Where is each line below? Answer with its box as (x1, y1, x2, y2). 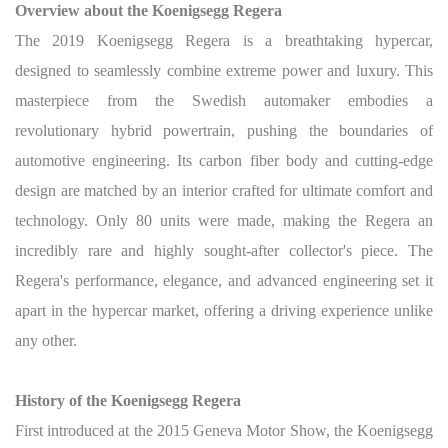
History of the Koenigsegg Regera (15, 392, 241, 409)
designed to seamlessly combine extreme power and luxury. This (15, 62, 433, 79)
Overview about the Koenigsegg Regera (15, 2, 282, 19)
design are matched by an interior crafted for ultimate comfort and (15, 182, 433, 199)
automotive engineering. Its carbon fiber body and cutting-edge (15, 152, 433, 169)
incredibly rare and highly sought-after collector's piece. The (15, 242, 433, 259)
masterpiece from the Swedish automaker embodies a (15, 92, 433, 109)
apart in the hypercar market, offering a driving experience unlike (15, 302, 433, 319)
